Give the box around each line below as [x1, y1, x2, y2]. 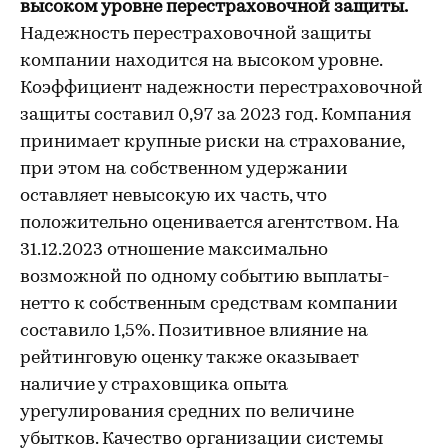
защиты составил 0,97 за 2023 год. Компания [20, 106, 411, 125]
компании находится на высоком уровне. [20, 52, 382, 71]
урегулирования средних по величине [20, 403, 354, 422]
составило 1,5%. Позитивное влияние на [20, 322, 368, 341]
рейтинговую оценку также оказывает [20, 349, 359, 368]
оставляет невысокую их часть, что [20, 187, 327, 206]
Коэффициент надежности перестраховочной [20, 79, 423, 98]
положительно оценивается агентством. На [20, 214, 399, 233]
